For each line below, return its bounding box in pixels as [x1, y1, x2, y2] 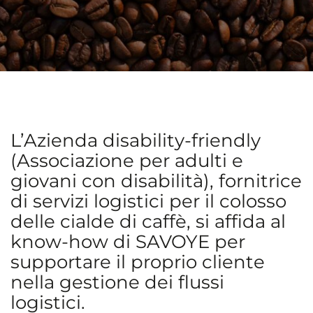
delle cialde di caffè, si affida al [10, 210, 286, 233]
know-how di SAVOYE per [10, 231, 245, 253]
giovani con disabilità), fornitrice [10, 170, 302, 192]
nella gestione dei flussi [10, 271, 224, 293]
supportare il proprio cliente [10, 251, 265, 273]
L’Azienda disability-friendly [10, 129, 261, 152]
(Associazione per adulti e [10, 150, 243, 172]
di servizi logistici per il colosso [10, 190, 286, 212]
